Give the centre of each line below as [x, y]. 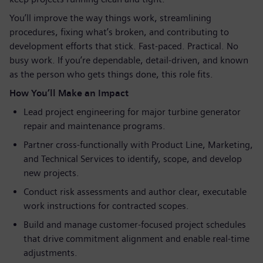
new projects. [51, 173]
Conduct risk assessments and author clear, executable [135, 192]
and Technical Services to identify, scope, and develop [133, 159]
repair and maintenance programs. [95, 126]
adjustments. [50, 253]
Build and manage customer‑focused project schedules [135, 225]
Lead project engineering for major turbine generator [132, 112]
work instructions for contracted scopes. [106, 206]
